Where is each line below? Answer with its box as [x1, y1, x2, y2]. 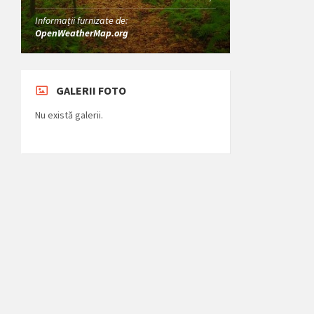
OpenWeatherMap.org [35, 26, 128, 39]
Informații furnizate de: [35, 13, 128, 27]
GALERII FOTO [56, 83, 126, 97]
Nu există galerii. [35, 108, 103, 121]
